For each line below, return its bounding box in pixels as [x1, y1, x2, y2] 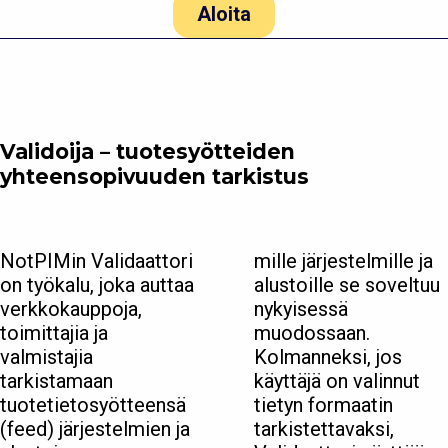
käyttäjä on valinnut [254, 369, 420, 394]
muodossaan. [254, 321, 370, 346]
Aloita [197, 2, 251, 27]
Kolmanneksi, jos [254, 345, 402, 370]
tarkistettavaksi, [254, 417, 394, 442]
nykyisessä [254, 297, 348, 322]
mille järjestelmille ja [254, 249, 433, 274]
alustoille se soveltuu [254, 273, 440, 298]
